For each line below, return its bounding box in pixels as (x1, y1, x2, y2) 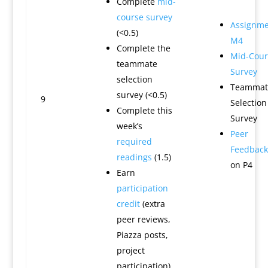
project (116, 245, 145, 256)
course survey (116, 11, 172, 23)
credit (116, 198, 140, 209)
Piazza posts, (116, 229, 168, 240)
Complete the (116, 42, 170, 54)
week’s (116, 120, 142, 132)
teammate (116, 58, 157, 69)
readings (116, 151, 152, 163)
